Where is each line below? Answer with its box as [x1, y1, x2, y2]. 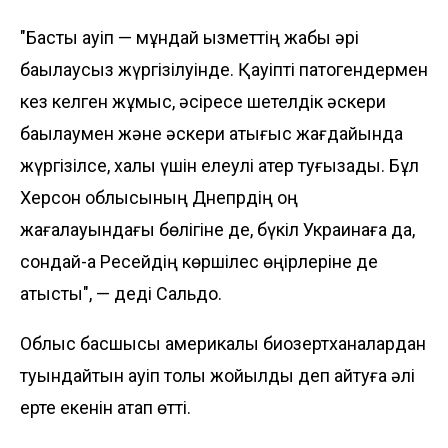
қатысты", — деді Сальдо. [20, 282, 222, 304]
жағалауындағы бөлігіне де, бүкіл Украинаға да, [20, 218, 415, 240]
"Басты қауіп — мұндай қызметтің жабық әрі [20, 26, 359, 48]
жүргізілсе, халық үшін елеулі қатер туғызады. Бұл [20, 154, 419, 176]
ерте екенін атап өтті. [20, 396, 191, 418]
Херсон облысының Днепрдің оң [20, 186, 298, 208]
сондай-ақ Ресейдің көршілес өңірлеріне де [20, 250, 378, 272]
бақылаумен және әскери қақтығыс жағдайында [20, 122, 403, 144]
